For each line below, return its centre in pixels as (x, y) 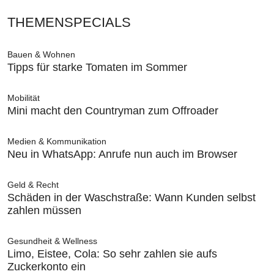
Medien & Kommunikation (57, 141)
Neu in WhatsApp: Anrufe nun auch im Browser (122, 154)
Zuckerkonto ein (46, 266)
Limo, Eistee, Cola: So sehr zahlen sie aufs (112, 254)
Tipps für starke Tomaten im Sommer (97, 67)
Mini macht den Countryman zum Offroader (113, 110)
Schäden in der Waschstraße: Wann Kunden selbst (131, 197)
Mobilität (24, 98)
